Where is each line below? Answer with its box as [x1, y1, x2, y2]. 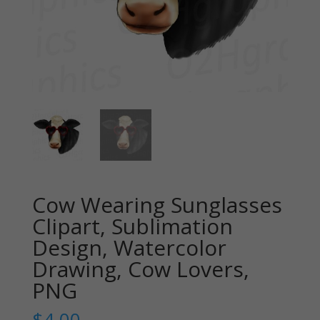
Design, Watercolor [31, 232, 226, 262]
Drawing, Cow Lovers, [31, 254, 249, 284]
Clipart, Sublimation [31, 211, 233, 241]
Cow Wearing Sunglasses [31, 189, 282, 219]
